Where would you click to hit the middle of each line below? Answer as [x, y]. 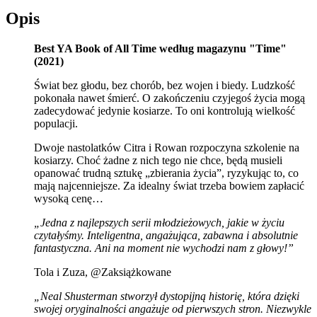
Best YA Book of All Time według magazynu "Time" [160, 48]
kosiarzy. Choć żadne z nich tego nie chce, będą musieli [158, 160]
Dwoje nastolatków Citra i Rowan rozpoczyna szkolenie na [167, 147]
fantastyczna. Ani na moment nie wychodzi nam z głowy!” [164, 248]
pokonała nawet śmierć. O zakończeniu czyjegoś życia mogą [169, 98]
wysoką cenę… [69, 198]
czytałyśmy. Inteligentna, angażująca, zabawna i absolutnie [166, 235]
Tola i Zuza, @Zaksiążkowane [103, 272]
